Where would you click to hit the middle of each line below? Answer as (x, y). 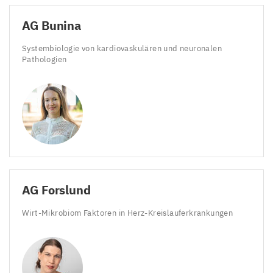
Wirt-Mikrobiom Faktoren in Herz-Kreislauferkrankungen (129, 213)
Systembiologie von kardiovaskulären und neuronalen (122, 48)
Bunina (60, 25)
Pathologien (45, 59)
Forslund (64, 190)
